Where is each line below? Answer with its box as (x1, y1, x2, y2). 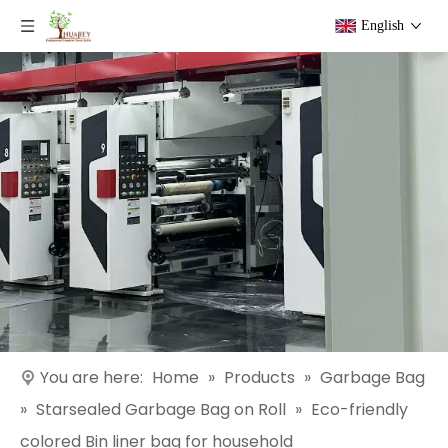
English (361, 18, 404, 33)
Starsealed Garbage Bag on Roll (36, 398, 286, 421)
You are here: (40, 366, 143, 389)
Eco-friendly (311, 398, 408, 421)
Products (224, 366, 295, 389)
